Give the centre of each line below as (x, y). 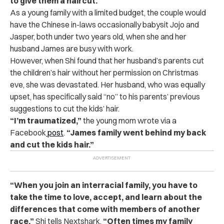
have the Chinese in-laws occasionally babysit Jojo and (104, 24)
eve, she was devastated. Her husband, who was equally (107, 84)
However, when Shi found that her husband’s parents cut (107, 60)
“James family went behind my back (135, 132)
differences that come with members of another (105, 209)
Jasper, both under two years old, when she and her (98, 36)
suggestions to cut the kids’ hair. (65, 108)
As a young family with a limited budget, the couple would (108, 12)
